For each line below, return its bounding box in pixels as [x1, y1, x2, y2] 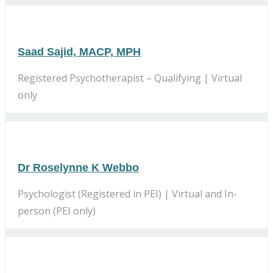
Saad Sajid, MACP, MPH [18, 45, 141, 58]
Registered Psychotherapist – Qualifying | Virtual [18, 71, 242, 85]
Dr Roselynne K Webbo [18, 161, 139, 174]
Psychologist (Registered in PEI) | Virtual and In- [18, 186, 237, 200]
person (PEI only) [18, 204, 96, 218]
